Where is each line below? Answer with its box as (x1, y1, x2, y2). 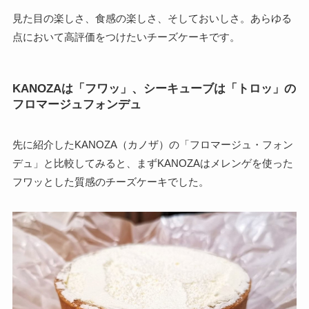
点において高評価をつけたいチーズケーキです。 (12, 31, 240, 43)
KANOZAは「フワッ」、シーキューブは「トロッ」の (12, 81, 296, 94)
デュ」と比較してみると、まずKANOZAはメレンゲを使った (12, 157, 293, 169)
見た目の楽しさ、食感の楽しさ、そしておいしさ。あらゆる (12, 12, 292, 25)
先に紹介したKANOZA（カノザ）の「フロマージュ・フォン (12, 138, 293, 150)
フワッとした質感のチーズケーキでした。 (12, 175, 209, 188)
